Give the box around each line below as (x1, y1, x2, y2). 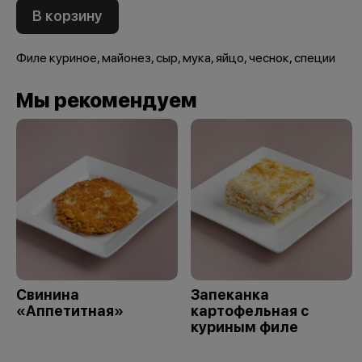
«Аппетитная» (16, 301, 124, 319)
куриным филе (191, 318, 298, 335)
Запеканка (191, 285, 269, 303)
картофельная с (191, 301, 309, 319)
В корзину (32, 6, 103, 24)
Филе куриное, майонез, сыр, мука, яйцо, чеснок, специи (16, 49, 335, 65)
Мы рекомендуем (16, 87, 197, 112)
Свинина (16, 285, 79, 303)
